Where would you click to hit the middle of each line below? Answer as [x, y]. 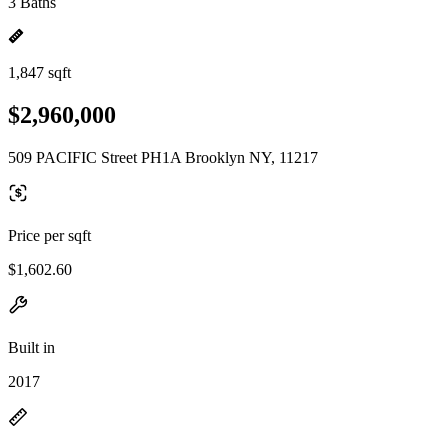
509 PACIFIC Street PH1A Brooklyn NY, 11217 [163, 157]
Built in [31, 347]
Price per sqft [49, 235]
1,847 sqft [39, 72]
